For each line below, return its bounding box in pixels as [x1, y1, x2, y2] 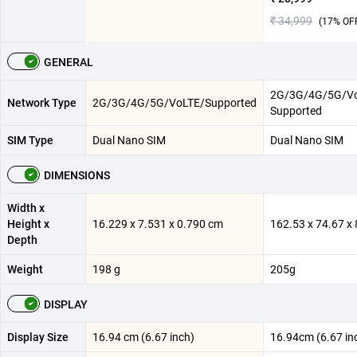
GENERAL [44, 56, 93, 69]
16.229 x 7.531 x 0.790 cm [92, 218, 223, 230]
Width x [7, 202, 45, 214]
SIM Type [7, 134, 53, 147]
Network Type [7, 96, 76, 109]
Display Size [7, 331, 69, 343]
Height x [7, 218, 49, 230]
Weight [7, 263, 43, 276]
